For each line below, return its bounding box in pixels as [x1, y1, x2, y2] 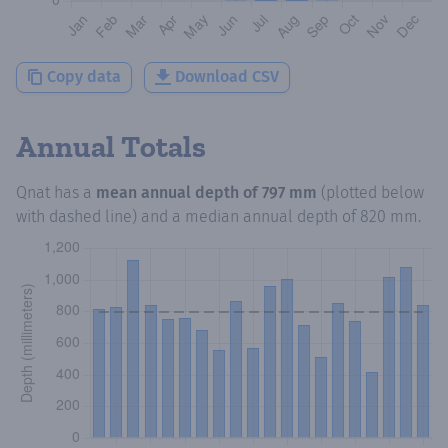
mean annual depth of [96, 182, 262, 202]
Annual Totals [16, 128, 206, 165]
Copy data [47, 67, 121, 87]
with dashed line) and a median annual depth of [16, 206, 360, 226]
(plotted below [321, 182, 424, 202]
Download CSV [175, 67, 279, 87]
